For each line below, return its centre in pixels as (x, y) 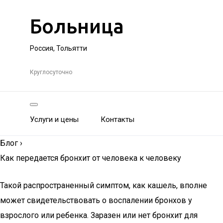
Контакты (117, 119)
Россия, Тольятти (58, 48)
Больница (77, 26)
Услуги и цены (54, 119)
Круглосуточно (51, 72)
